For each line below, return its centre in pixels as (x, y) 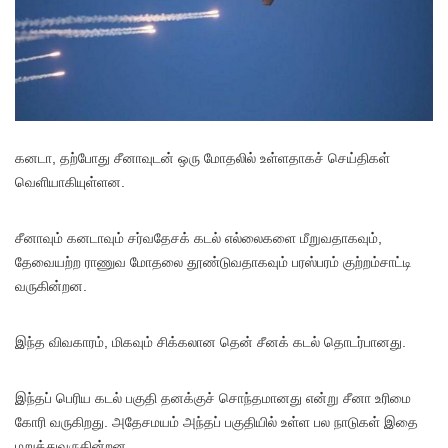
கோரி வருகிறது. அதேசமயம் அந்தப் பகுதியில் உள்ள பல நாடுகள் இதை (216, 422)
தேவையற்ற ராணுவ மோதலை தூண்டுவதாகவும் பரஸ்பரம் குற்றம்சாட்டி (213, 262)
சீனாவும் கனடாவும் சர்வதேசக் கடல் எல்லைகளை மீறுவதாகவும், (198, 238)
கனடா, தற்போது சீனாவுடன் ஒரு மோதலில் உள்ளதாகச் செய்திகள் (202, 158)
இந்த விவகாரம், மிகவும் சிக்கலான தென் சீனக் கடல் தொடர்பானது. (210, 342)
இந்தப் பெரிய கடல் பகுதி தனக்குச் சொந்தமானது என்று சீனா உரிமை (213, 398)
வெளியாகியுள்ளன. (70, 182)
